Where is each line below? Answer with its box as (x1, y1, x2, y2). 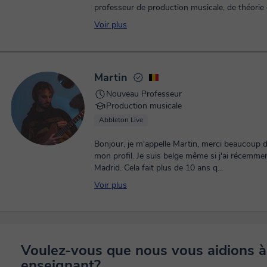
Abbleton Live (99, 115, 143, 125)
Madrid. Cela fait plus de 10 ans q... (94, 162, 223, 173)
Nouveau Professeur (106, 88, 182, 100)
